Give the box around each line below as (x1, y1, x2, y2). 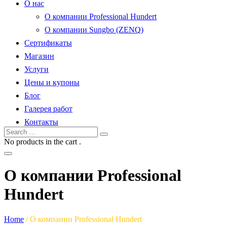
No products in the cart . (4, 137, 81, 146)
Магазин (24, 52, 54, 60)
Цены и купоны (24, 78, 80, 87)
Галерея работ (24, 104, 72, 113)
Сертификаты (24, 39, 72, 47)
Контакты (24, 118, 58, 126)
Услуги (24, 65, 49, 73)
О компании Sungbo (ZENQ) (45, 25, 143, 34)
